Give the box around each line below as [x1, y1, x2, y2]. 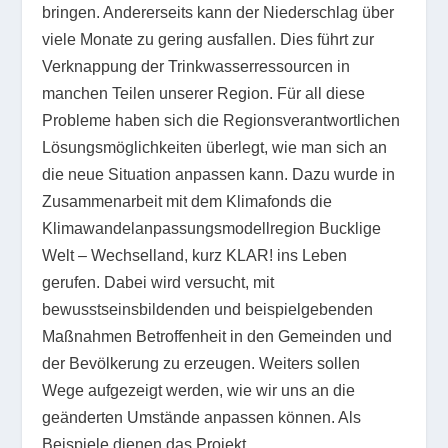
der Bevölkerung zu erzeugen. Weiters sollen [42, 354, 361, 372]
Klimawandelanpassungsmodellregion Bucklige [42, 219, 382, 237]
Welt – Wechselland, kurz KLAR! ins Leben [42, 246, 348, 264]
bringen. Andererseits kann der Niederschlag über [42, 3, 395, 21]
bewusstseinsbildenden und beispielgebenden [42, 300, 374, 318]
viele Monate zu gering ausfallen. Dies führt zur [42, 30, 375, 48]
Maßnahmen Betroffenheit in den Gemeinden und [42, 327, 393, 345]
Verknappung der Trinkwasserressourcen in [42, 57, 351, 75]
